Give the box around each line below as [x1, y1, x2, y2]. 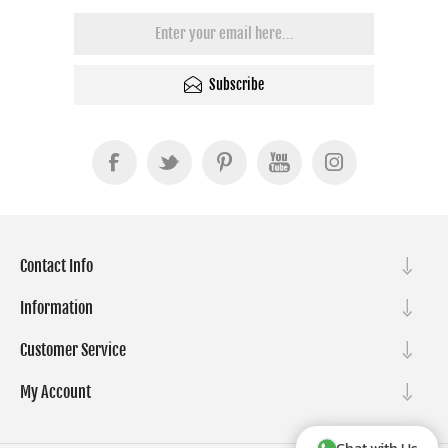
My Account [20, 381, 91, 402]
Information [20, 297, 93, 318]
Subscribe [209, 76, 264, 94]
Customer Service [20, 339, 126, 360]
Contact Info [20, 255, 93, 276]
